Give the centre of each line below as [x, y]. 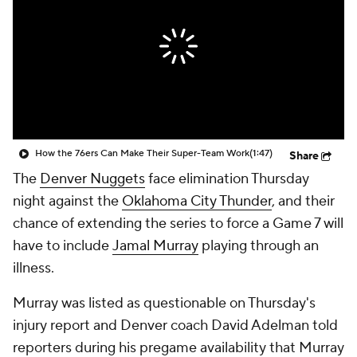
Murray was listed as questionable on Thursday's [164, 303]
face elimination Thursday [227, 179]
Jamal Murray [155, 246]
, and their [303, 201]
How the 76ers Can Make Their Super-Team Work [142, 153]
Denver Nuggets [92, 179]
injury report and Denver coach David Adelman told [175, 326]
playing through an [259, 246]
